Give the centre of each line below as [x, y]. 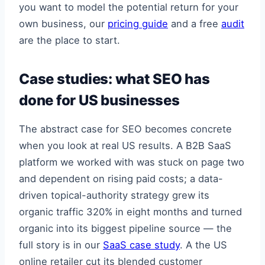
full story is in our [61, 245]
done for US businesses [99, 100]
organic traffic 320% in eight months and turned [130, 212]
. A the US [203, 245]
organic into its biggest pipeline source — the [125, 229]
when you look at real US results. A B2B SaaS [125, 146]
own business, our [63, 23]
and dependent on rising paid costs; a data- [121, 179]
